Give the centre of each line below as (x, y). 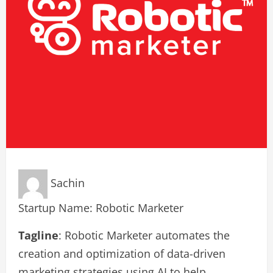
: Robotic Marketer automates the (144, 235)
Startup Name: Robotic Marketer (101, 208)
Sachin (68, 183)
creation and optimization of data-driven (122, 253)
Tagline (38, 235)
